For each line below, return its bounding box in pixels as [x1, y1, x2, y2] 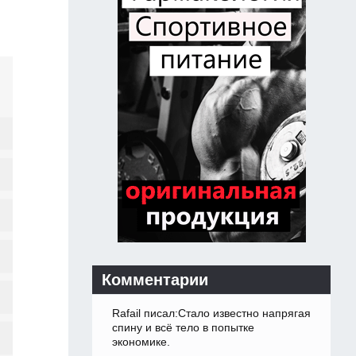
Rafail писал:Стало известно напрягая [112, 307, 311, 320]
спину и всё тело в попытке [112, 321, 254, 335]
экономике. [112, 335, 170, 349]
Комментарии [102, 271, 208, 289]
